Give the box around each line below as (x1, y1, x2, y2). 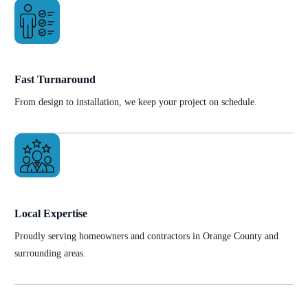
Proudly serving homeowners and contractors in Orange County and (14, 230, 278, 241)
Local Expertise (14, 207, 87, 219)
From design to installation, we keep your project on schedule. (14, 97, 257, 108)
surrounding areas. (14, 247, 86, 258)
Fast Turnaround (14, 74, 96, 86)
